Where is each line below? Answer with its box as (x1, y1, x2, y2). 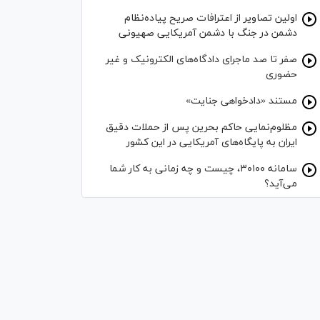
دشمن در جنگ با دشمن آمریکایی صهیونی (119, 26, 297, 40)
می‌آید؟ (264, 177, 297, 191)
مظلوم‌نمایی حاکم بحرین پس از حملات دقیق (106, 121, 297, 134)
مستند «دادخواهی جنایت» (186, 94, 297, 108)
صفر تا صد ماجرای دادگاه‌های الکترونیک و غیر (106, 53, 297, 66)
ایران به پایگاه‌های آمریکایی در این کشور (126, 136, 297, 149)
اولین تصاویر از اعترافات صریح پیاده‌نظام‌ (124, 11, 297, 25)
